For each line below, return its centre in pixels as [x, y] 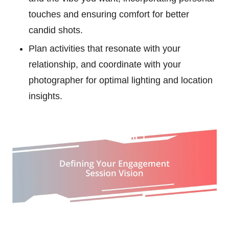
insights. [45, 96]
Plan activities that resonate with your [105, 49]
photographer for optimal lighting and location [121, 81]
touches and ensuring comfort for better [109, 15]
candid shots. [56, 30]
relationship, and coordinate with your [105, 65]
